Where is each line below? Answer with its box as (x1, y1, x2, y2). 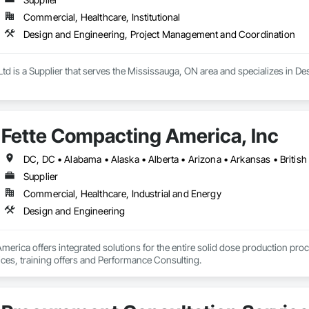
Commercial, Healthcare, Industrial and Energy (23, 188, 221, 200)
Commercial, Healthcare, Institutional (23, 11, 181, 23)
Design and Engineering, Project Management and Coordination (23, 28, 295, 41)
